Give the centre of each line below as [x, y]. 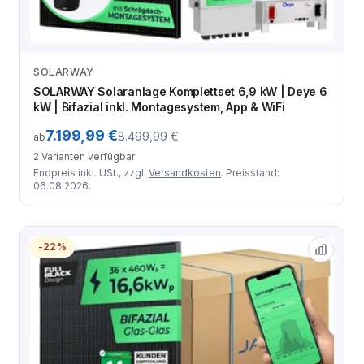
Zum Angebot [175, 80]
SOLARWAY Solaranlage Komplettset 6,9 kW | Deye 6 [180, 92]
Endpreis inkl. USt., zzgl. [91, 173]
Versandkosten [185, 173]
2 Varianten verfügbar [84, 157]
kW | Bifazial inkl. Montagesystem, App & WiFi [159, 107]
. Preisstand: [250, 173]
